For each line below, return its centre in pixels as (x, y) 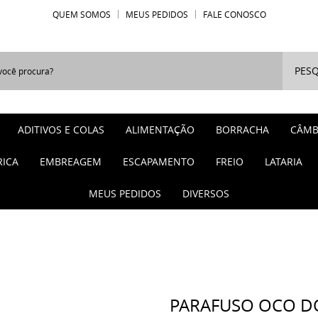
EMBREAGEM (71, 161)
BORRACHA (242, 130)
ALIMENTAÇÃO (160, 130)
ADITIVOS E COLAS (61, 130)
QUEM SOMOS (81, 14)
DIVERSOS (206, 193)
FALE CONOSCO (234, 14)
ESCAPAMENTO (159, 161)
